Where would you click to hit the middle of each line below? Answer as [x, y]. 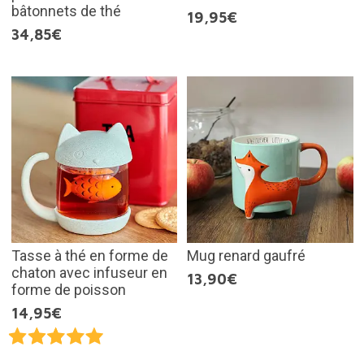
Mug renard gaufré [246, 255]
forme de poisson [68, 289]
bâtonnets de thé [66, 11]
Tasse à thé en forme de [89, 255]
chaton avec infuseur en [89, 272]
